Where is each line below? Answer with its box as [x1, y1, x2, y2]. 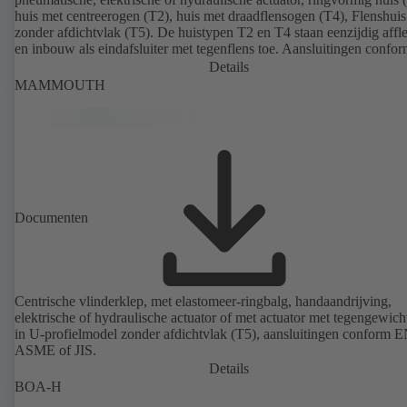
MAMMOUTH [15, 77, 105, 94]
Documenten [15, 210, 88, 226]
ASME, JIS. [15, 57, 84, 74]
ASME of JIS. [15, 342, 96, 359]
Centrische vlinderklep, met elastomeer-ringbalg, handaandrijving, [15, 293, 392, 310]
